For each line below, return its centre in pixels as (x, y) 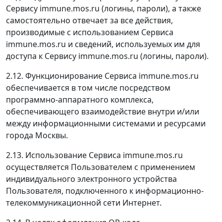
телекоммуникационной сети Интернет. (84, 203)
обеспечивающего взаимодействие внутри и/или (103, 111)
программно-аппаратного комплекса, (80, 100)
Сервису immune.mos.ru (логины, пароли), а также (104, 8)
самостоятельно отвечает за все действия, (89, 20)
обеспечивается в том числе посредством (88, 88)
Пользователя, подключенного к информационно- (105, 191)
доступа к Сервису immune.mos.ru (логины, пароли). (107, 56)
